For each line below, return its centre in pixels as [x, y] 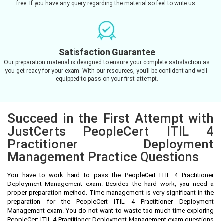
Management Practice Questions [103, 157]
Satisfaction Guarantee [107, 52]
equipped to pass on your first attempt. [107, 79]
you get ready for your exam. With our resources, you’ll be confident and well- [107, 70]
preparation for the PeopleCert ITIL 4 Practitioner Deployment [110, 201]
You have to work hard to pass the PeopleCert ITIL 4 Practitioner [110, 175]
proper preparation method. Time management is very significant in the [110, 192]
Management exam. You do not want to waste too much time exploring [110, 210]
